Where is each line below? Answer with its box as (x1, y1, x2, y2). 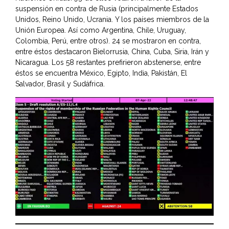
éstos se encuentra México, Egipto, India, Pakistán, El (15, 69, 187, 78)
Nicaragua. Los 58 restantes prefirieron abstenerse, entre (15, 58, 201, 67)
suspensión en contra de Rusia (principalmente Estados (15, 5, 198, 13)
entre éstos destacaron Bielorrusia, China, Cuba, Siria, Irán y (15, 48, 209, 56)
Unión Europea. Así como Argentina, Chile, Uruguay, (15, 26, 186, 35)
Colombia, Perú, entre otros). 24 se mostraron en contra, (15, 37, 201, 45)
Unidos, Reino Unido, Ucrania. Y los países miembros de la (15, 15, 209, 24)
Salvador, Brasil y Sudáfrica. (15, 80, 105, 88)
